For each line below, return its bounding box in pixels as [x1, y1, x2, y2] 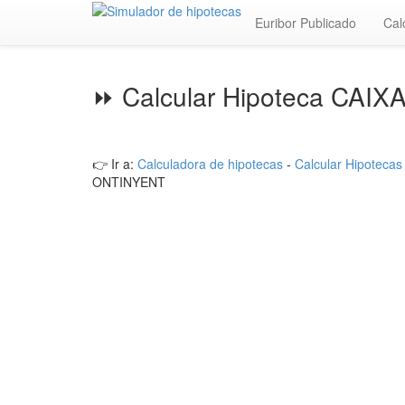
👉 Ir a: [92, 155, 137, 173]
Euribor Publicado [255, 14, 356, 32]
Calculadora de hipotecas [137, 155, 283, 173]
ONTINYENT [92, 173, 165, 191]
